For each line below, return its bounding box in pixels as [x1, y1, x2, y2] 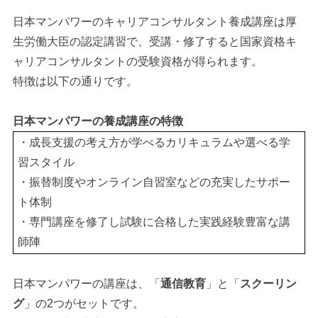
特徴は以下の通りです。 [13, 75, 138, 87]
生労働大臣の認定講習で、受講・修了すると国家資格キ [13, 35, 297, 48]
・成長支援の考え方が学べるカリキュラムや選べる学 [18, 136, 291, 149]
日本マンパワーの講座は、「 [13, 277, 161, 290]
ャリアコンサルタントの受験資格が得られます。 [13, 55, 263, 67]
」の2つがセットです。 [24, 297, 145, 309]
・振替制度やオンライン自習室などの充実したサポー [18, 176, 291, 189]
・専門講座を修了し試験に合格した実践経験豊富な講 [18, 216, 291, 229]
